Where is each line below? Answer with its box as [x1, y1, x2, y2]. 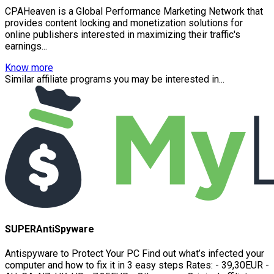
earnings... [5, 40, 47, 52]
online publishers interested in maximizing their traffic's [5, 28, 240, 40]
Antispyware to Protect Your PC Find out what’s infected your [5, 248, 264, 260]
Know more [5, 61, 53, 73]
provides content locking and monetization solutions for [5, 17, 243, 29]
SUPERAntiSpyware [5, 223, 94, 235]
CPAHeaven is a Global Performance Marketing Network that [5, 5, 263, 17]
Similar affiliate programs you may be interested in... [5, 73, 224, 85]
